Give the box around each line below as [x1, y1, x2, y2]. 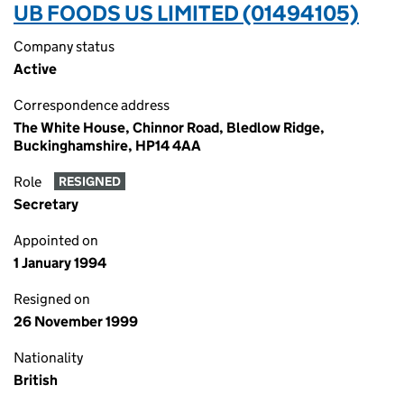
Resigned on [14, 290, 90, 308]
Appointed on [14, 232, 98, 249]
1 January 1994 [14, 254, 106, 271]
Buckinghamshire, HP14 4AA [14, 137, 201, 154]
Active [14, 60, 57, 78]
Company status [14, 38, 115, 55]
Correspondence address [14, 96, 170, 114]
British [14, 372, 58, 389]
